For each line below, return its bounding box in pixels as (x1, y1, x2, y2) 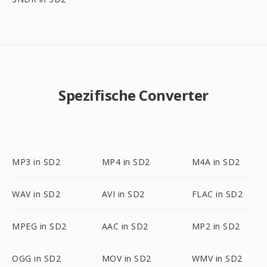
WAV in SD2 (12, 188, 60, 200)
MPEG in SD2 (12, 221, 67, 232)
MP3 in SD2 (12, 156, 60, 167)
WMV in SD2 (191, 253, 243, 264)
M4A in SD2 (191, 156, 240, 167)
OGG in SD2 (12, 253, 61, 264)
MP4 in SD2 (101, 156, 150, 167)
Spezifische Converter (58, 85, 209, 105)
